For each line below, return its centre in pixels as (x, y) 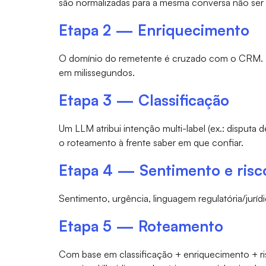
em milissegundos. (96, 72)
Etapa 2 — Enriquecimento (154, 30)
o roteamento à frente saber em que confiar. (151, 142)
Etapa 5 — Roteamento (141, 226)
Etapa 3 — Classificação (144, 100)
